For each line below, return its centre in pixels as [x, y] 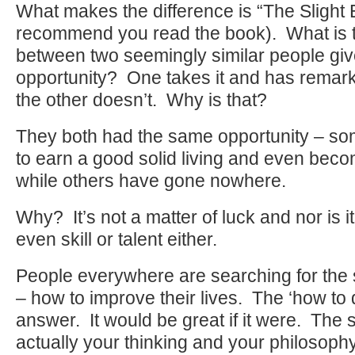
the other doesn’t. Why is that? [141, 100]
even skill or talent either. [116, 239]
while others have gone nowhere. [151, 181]
